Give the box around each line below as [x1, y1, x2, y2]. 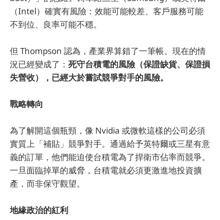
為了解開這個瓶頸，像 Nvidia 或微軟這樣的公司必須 [10, 125, 205, 137]
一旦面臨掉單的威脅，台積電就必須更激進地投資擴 [10, 165, 202, 176]
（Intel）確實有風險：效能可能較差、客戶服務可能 [10, 5, 203, 17]
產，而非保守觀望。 [10, 178, 85, 190]
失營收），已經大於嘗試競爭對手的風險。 [10, 71, 168, 83]
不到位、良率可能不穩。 [10, 18, 102, 30]
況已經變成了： [10, 58, 68, 70]
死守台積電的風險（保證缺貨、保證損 [68, 58, 210, 70]
